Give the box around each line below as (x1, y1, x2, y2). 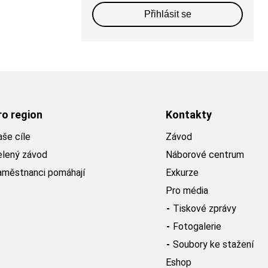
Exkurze (166, 167, 199, 179)
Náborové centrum (166, 149, 244, 161)
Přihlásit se (144, 9, 191, 20)
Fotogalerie (173, 221, 221, 233)
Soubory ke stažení (173, 239, 254, 251)
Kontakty (166, 108, 212, 121)
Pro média (166, 185, 208, 197)
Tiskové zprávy (173, 203, 236, 215)
